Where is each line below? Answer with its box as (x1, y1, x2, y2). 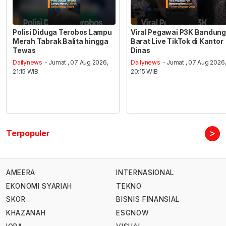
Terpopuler (6, 128, 50, 139)
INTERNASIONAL (116, 168, 174, 177)
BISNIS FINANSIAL (116, 195, 180, 204)
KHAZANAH (6, 209, 46, 217)
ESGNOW (116, 209, 149, 217)
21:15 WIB (13, 68, 39, 76)
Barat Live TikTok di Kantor (130, 37, 223, 45)
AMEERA (6, 168, 35, 177)
